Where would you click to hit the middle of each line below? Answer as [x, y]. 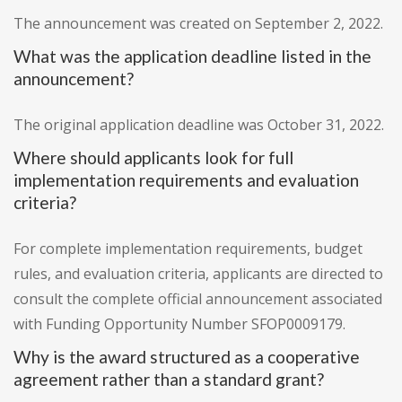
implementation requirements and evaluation [186, 180]
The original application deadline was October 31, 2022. [199, 125]
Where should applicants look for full [153, 158]
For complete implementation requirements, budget [188, 249]
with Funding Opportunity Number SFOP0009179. [179, 324]
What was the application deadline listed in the [192, 57]
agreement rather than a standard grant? [169, 380]
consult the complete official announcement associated [198, 299]
